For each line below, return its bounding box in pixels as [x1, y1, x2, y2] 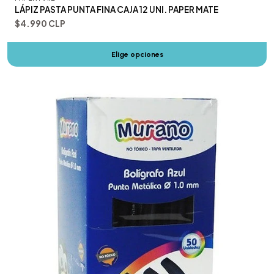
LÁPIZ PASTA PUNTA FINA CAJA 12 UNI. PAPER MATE [15, 4, 218, 15]
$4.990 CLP [15, 18, 65, 29]
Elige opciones [111, 49, 163, 59]
